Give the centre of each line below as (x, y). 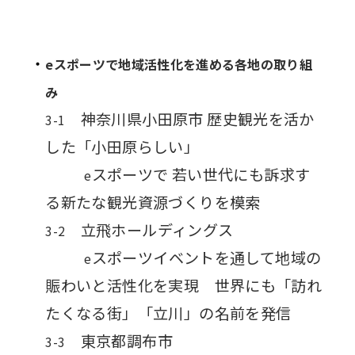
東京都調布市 (119, 340)
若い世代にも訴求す (241, 174)
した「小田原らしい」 (122, 146)
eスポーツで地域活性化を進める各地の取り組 (179, 64)
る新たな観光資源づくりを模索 (153, 202)
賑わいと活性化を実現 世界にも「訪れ (184, 285)
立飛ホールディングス (149, 229)
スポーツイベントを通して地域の (206, 257)
